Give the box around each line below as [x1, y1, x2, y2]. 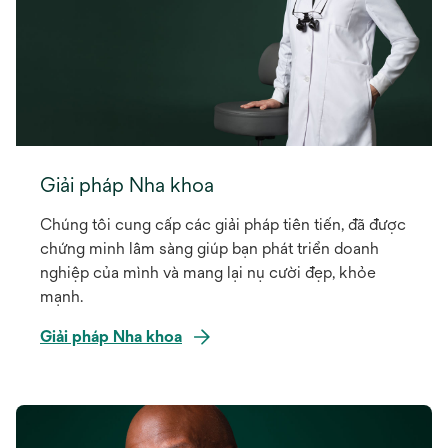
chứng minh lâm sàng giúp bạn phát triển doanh [40, 238, 379, 258]
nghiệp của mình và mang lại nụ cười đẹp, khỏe [40, 262, 376, 282]
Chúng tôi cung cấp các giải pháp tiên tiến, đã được [40, 214, 406, 234]
